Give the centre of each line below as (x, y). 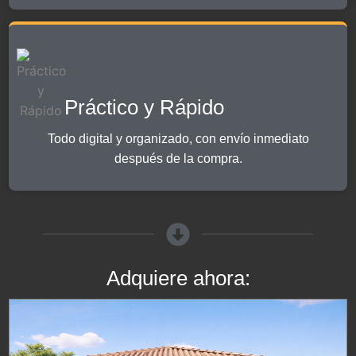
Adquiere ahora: (178, 278)
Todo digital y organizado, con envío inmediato (178, 138)
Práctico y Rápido (145, 107)
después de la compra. (178, 158)
